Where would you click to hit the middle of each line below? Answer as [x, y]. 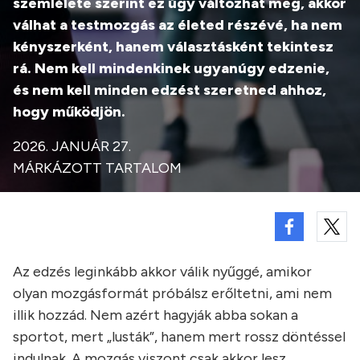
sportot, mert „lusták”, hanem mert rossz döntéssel [179, 337]
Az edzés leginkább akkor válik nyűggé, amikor [162, 272]
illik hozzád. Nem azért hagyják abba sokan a [155, 315]
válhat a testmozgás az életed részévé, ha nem [178, 25]
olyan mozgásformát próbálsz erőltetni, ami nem [172, 293]
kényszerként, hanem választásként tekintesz [173, 47]
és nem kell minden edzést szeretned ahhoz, [170, 90]
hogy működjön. [69, 112]
